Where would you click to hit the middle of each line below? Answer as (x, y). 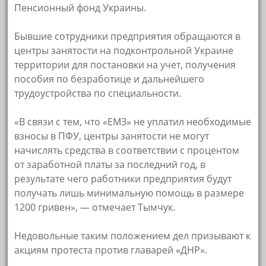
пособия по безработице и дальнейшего (110, 79)
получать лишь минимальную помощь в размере (129, 193)
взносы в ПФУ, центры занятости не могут (112, 136)
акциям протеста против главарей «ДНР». (111, 250)
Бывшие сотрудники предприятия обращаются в (128, 37)
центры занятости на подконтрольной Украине (124, 51)
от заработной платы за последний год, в (110, 165)
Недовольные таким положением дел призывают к (133, 236)
